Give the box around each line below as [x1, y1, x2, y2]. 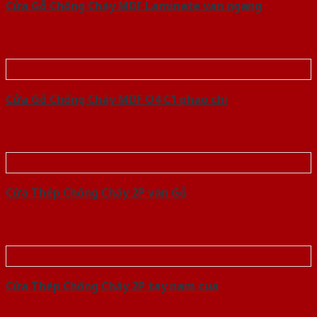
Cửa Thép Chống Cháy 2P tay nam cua [6, 278, 219, 294]
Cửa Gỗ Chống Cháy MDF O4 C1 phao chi [6, 91, 228, 108]
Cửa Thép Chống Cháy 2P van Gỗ [6, 185, 187, 201]
